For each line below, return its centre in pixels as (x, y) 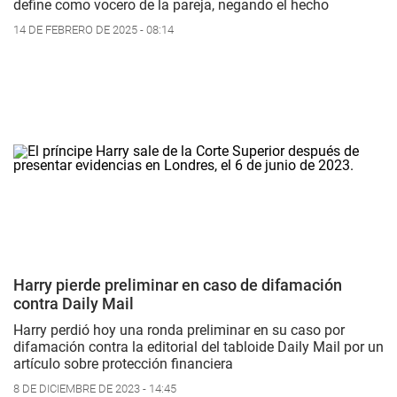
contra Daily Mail (74, 303)
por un (362, 346)
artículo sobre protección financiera (123, 363)
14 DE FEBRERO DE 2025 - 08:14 (93, 30)
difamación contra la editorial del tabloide (145, 346)
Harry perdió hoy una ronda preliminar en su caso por (179, 330)
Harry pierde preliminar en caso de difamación (178, 284)
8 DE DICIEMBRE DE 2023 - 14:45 (95, 388)
